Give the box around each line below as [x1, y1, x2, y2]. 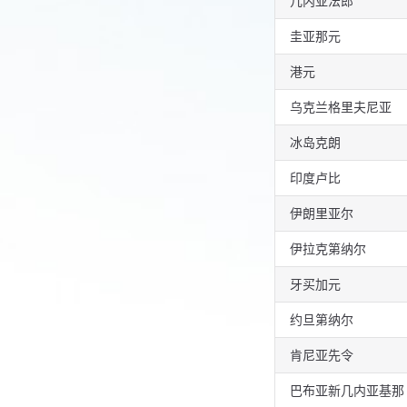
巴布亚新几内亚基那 [290, 382, 404, 399]
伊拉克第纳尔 [290, 241, 366, 257]
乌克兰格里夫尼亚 [290, 99, 392, 115]
